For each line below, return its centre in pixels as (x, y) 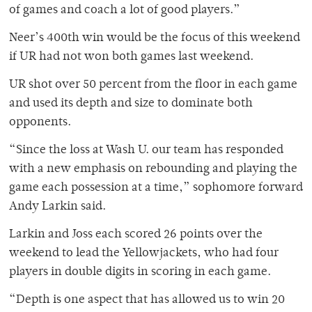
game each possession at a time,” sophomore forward (156, 188)
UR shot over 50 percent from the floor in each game (153, 85)
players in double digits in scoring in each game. (140, 273)
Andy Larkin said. (57, 207)
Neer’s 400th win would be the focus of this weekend (155, 39)
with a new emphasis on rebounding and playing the (153, 170)
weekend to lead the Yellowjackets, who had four (144, 254)
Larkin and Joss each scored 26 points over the (136, 235)
